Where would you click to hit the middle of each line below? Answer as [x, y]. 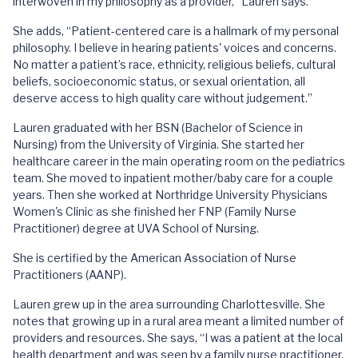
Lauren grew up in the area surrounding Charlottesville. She [169, 304]
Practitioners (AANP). [70, 274]
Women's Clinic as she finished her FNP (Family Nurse [155, 211]
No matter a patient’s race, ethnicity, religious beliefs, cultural [174, 64]
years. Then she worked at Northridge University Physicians [170, 195]
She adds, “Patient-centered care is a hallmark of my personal [176, 31]
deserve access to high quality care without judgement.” [163, 98]
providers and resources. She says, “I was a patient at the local [178, 338]
